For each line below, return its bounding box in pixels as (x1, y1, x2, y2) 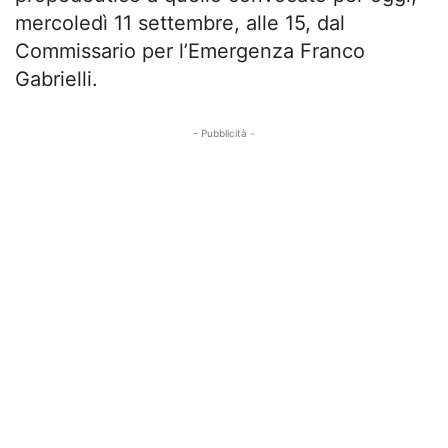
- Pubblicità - (193, 127, 255, 140)
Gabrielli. (15, 67, 98, 92)
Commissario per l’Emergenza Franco (15, 39, 365, 64)
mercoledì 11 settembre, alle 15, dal (15, 11, 345, 36)
